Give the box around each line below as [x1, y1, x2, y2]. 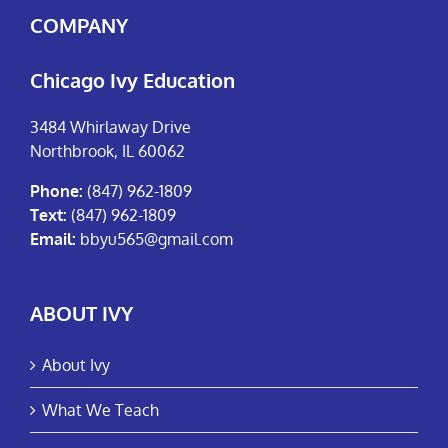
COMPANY [30, 11, 128, 38]
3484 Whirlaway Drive [30, 116, 191, 137]
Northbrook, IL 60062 [30, 140, 185, 161]
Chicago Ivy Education [30, 66, 235, 93]
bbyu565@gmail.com [80, 228, 233, 249]
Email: [30, 228, 76, 249]
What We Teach [42, 399, 159, 420]
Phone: [30, 180, 83, 201]
